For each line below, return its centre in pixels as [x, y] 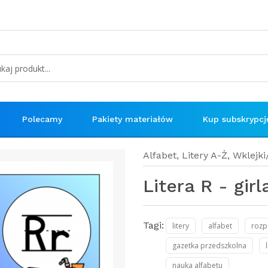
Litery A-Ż [204, 155]
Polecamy [42, 119]
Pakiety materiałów [133, 119]
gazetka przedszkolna [209, 246]
